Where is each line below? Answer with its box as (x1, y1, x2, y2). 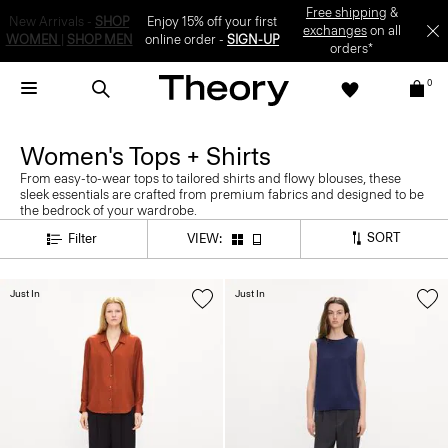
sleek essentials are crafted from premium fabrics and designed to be (20, 155, 424, 170)
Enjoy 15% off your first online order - (75, 7, 291, 22)
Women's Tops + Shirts (20, 109, 271, 139)
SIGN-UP (290, 7, 343, 22)
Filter (68, 199, 98, 214)
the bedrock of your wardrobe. (20, 171, 197, 186)
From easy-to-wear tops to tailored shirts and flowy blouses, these (20, 139, 401, 154)
